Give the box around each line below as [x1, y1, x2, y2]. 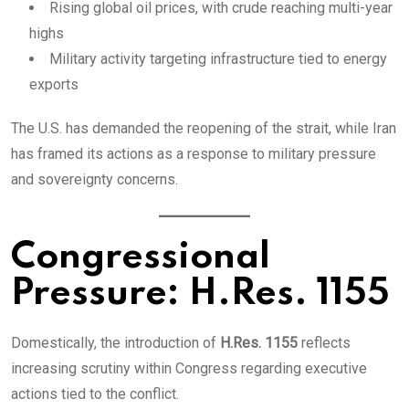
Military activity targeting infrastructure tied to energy [49, 50, 387, 68]
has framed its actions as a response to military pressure [11, 145, 376, 163]
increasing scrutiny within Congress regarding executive [11, 360, 367, 378]
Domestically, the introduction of [11, 334, 220, 352]
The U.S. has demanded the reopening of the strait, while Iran [11, 120, 396, 138]
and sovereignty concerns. [11, 171, 178, 189]
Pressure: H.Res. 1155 [11, 276, 390, 313]
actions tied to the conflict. [11, 385, 179, 404]
